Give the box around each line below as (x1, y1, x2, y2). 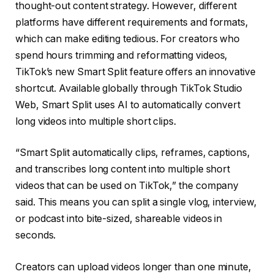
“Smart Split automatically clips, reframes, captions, (15, 147, 250, 159)
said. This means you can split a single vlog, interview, (15, 196, 257, 209)
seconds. (15, 229, 56, 242)
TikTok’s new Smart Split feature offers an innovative (15, 65, 256, 78)
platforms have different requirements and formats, (15, 16, 249, 28)
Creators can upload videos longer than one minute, (15, 261, 252, 273)
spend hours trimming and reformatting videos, (15, 49, 228, 61)
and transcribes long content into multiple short (15, 163, 231, 176)
